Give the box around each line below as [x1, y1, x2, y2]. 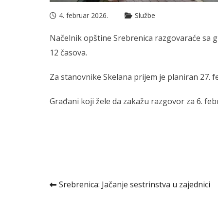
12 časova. [50, 47, 87, 58]
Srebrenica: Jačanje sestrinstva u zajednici [59, 179, 210, 190]
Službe [135, 11, 155, 20]
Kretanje [49, 177, 120, 203]
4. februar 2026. [59, 11, 108, 20]
